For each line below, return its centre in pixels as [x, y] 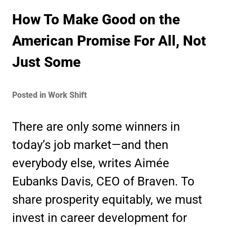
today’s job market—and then [90, 145]
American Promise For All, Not [109, 41]
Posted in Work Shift [49, 95]
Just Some [46, 62]
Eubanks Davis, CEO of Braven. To [103, 181]
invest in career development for [100, 218]
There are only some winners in [96, 127]
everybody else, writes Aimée [91, 163]
